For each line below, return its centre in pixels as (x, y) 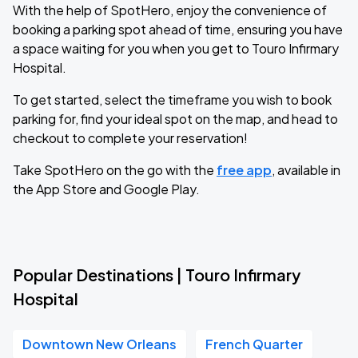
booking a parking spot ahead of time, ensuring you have (178, 29)
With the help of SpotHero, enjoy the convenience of (170, 10)
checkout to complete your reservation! (130, 138)
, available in (306, 170)
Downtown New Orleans (99, 344)
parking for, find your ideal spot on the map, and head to (175, 119)
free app (244, 170)
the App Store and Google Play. (106, 189)
